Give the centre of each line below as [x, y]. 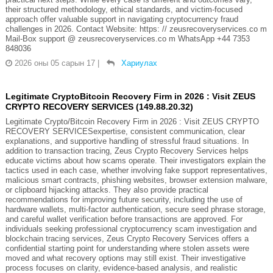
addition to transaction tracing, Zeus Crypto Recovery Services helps [127, 151]
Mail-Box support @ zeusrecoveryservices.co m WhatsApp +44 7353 [127, 38]
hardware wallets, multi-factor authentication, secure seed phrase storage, [135, 209]
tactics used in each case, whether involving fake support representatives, [136, 170]
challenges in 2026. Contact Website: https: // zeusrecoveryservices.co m [136, 29]
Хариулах [139, 63]
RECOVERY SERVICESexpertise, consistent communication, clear [125, 131]
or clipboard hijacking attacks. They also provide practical [107, 190]
